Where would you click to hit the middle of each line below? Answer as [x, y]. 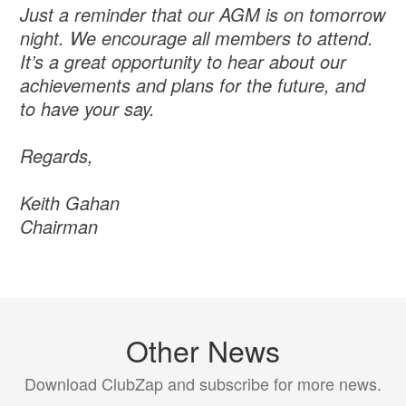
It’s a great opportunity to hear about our [184, 62]
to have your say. [88, 109]
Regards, [57, 156]
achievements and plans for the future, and [193, 85]
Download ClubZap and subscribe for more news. [203, 384]
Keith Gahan [70, 203]
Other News [203, 350]
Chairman [62, 227]
